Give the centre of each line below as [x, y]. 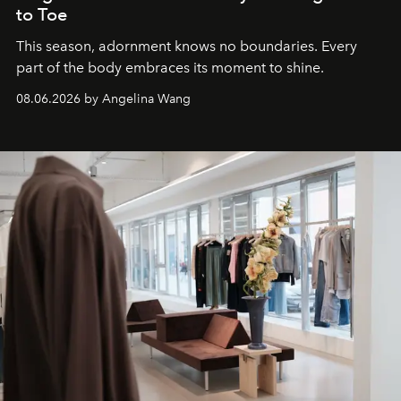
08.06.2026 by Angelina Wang [103, 99]
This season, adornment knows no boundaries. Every [187, 47]
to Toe [42, 15]
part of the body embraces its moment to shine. [170, 68]
